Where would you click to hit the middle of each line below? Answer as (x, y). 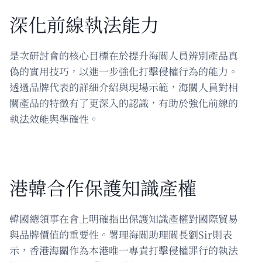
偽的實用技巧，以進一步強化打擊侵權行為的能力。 (124, 71)
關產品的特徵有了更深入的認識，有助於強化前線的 (124, 102)
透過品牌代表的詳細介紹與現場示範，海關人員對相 (124, 87)
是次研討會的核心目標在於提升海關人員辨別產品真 (124, 55)
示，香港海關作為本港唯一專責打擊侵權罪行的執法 (124, 250)
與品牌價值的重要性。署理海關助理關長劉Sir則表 (121, 234)
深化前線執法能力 (84, 24)
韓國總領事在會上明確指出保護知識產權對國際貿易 (124, 218)
